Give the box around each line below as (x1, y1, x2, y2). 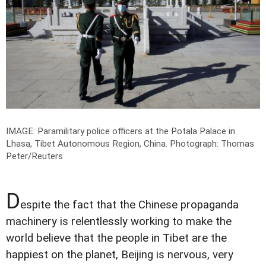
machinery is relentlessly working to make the (6, 215, 232, 229)
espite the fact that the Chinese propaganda (20, 198, 239, 212)
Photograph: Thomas (170, 138, 254, 150)
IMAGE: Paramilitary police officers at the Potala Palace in (6, 126, 235, 137)
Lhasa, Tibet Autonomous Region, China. (6, 138, 170, 150)
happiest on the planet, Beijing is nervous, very (6, 248, 233, 262)
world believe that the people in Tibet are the (6, 232, 227, 245)
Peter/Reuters (6, 151, 63, 162)
